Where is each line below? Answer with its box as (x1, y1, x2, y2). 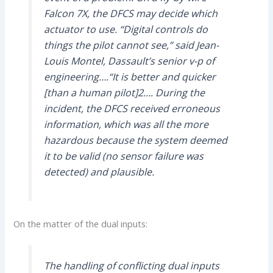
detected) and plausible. (43, 165, 154, 179)
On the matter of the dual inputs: (13, 217, 148, 230)
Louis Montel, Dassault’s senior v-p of (43, 54, 214, 68)
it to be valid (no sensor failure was (43, 149, 204, 163)
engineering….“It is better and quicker (43, 70, 216, 84)
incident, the (43, 102, 104, 116)
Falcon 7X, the (43, 7, 110, 21)
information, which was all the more (43, 118, 208, 132)
